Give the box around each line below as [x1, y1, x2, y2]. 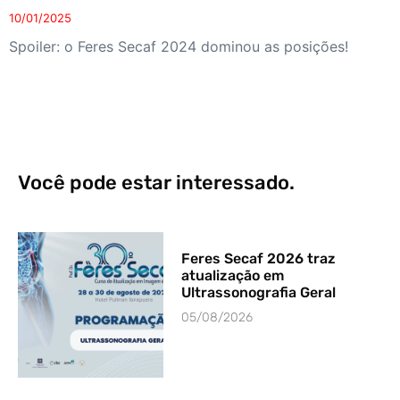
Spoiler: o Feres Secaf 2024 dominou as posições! [9, 37, 348, 55]
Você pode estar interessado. [18, 170, 295, 195]
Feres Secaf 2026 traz [181, 249, 337, 267]
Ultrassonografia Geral [181, 283, 337, 301]
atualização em [181, 266, 285, 284]
